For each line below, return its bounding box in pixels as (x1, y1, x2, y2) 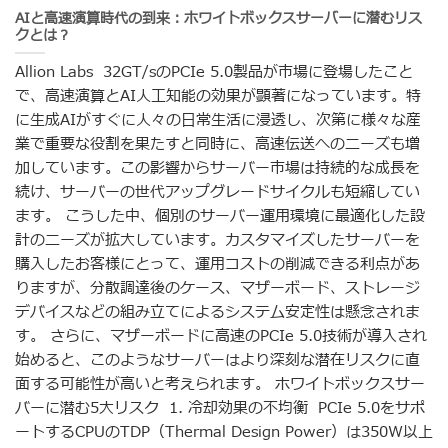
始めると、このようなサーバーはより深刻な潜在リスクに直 (15, 348, 420, 372)
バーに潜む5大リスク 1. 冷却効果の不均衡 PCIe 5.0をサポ (15, 396, 425, 420)
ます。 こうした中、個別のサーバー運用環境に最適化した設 (15, 204, 425, 228)
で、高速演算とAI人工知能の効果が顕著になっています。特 (15, 84, 421, 108)
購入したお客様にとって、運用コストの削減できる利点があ (15, 252, 420, 276)
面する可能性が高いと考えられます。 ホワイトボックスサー (15, 372, 425, 396)
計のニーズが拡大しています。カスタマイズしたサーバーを (15, 228, 420, 252)
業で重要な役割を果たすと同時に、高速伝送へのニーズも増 (15, 132, 420, 156)
